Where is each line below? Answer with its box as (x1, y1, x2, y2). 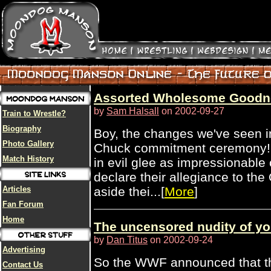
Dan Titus (106, 234, 148, 245)
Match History (2, 154, 54, 163)
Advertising (2, 245, 45, 254)
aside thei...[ (94, 184, 165, 198)
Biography (2, 124, 41, 133)
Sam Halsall (106, 105, 159, 116)
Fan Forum (2, 200, 44, 209)
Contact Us (2, 260, 43, 269)
